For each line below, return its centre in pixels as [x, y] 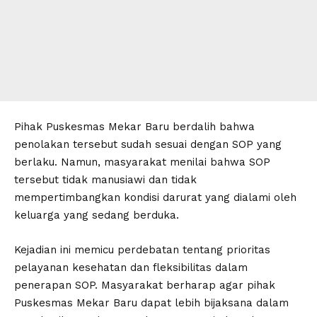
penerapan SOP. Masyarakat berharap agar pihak [145, 286]
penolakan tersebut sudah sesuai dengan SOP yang [148, 145]
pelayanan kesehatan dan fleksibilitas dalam [131, 268]
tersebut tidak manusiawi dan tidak [105, 180]
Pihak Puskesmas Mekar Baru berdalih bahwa [134, 127]
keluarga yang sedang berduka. [97, 215]
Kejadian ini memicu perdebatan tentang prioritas [142, 250]
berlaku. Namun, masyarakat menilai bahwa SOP [142, 162]
